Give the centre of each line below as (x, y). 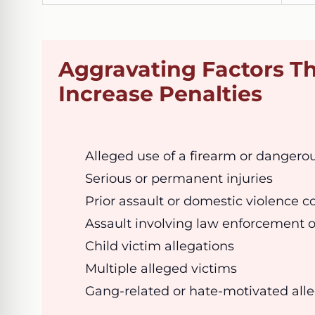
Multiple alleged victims (161, 268)
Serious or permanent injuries (179, 178)
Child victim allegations (160, 246)
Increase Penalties (161, 94)
